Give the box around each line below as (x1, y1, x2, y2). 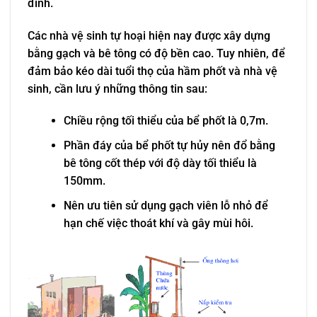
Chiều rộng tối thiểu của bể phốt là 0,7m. (63, 114, 268, 128)
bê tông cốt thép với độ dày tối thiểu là (63, 156, 257, 171)
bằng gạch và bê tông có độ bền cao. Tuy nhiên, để (28, 46, 285, 60)
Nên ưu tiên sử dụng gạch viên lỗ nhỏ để (63, 198, 268, 212)
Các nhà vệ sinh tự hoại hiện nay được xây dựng (28, 28, 270, 42)
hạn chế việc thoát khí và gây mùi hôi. (63, 216, 253, 230)
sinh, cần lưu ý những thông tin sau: (28, 81, 207, 96)
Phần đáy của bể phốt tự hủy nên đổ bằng (63, 139, 275, 153)
